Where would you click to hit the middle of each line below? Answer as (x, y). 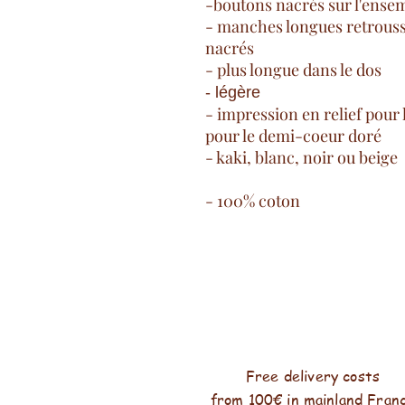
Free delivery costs (313, 376)
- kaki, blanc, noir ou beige (301, 157)
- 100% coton (253, 201)
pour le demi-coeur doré (293, 136)
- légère (233, 92)
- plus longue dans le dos (293, 70)
